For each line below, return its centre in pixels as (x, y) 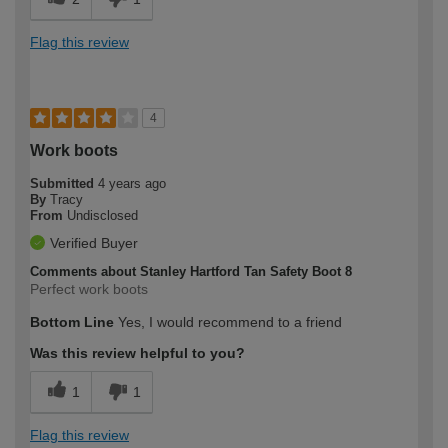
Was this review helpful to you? (137, 352)
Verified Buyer (94, 242)
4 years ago (132, 183)
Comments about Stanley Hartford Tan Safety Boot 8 (191, 271)
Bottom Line (72, 321)
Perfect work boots (89, 288)
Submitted (64, 183)
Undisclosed (102, 215)
